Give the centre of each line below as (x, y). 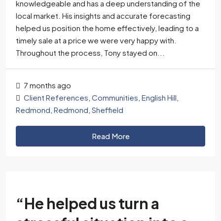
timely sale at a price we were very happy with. (96, 40)
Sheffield (108, 110)
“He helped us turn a (88, 203)
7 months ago (47, 85)
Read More (110, 136)
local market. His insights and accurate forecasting (103, 16)
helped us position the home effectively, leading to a (107, 28)
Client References (56, 97)
